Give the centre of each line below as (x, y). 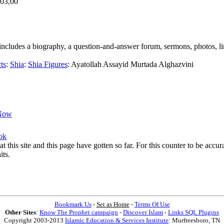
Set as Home (113, 204)
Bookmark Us (73, 204)
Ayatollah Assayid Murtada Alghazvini (132, 64)
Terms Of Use (152, 204)
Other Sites (20, 212)
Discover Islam (143, 212)
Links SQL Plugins (193, 212)
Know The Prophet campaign (79, 212)
